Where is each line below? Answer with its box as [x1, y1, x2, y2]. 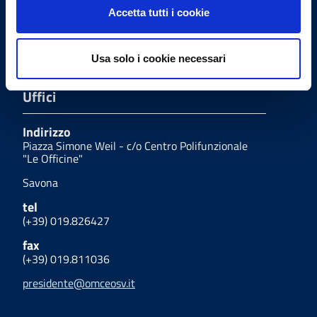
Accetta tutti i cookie [108, 6, 209, 18]
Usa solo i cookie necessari [91, 52, 226, 64]
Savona [23, 174, 58, 192]
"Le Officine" [23, 150, 83, 168]
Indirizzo [23, 122, 71, 142]
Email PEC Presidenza [23, 8, 143, 28]
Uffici [23, 86, 56, 108]
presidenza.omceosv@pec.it [23, 23, 155, 40]
